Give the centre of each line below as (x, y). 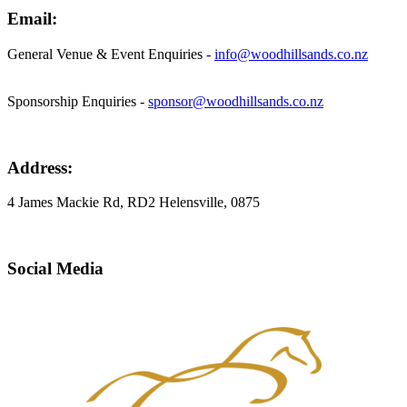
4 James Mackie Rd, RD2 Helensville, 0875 (134, 203)
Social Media (55, 269)
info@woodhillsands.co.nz (291, 54)
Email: (32, 19)
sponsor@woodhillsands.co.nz (236, 101)
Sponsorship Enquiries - (78, 101)
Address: (40, 167)
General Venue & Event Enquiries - (111, 54)
